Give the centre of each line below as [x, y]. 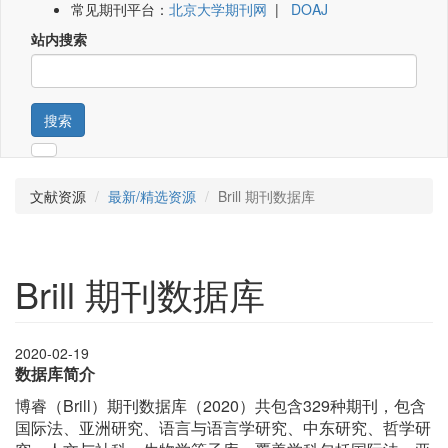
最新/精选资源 [152, 196]
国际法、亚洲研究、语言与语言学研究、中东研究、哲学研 [223, 428]
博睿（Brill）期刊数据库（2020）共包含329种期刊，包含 [220, 406]
